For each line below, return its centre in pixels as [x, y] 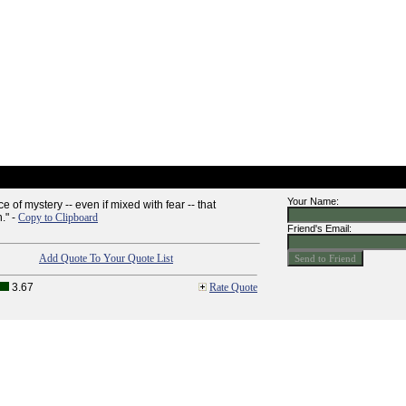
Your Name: [313, 201]
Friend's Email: [319, 228]
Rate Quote [233, 287]
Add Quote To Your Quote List [106, 258]
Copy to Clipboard [58, 217]
